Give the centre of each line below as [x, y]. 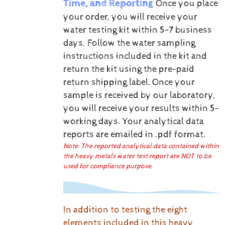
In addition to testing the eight [125, 210]
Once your [173, 82]
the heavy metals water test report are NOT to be [137, 156]
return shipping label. [107, 82]
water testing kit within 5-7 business [137, 30]
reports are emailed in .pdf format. [134, 134]
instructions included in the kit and [135, 56]
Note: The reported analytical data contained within [141, 146]
